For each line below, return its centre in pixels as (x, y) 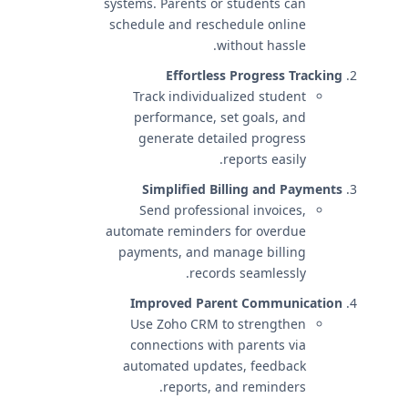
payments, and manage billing (212, 252)
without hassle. (261, 45)
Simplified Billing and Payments (242, 189)
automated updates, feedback (214, 366)
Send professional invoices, (223, 210)
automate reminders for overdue (206, 231)
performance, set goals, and (220, 117)
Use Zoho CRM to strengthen (218, 324)
